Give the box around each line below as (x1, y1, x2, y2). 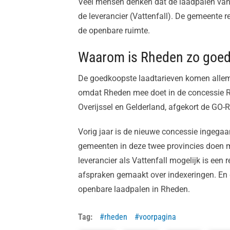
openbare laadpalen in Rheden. (78, 184, 190, 195)
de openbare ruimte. (78, 26, 150, 36)
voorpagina (139, 212, 176, 222)
